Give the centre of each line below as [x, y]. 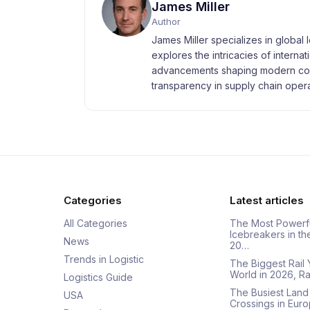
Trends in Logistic [104, 259]
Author [166, 21]
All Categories [95, 223]
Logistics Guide [98, 277]
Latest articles [267, 200]
